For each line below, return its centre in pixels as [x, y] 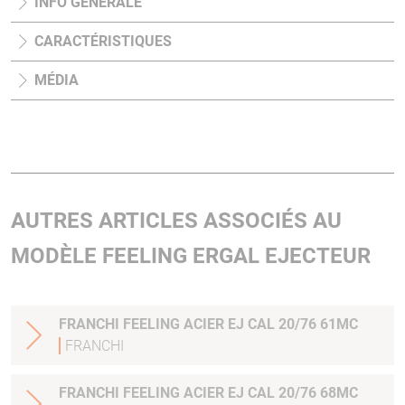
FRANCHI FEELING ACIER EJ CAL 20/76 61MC [208, 324]
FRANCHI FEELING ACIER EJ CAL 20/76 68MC [208, 392]
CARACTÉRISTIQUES [103, 41]
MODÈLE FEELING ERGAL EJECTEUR [191, 255]
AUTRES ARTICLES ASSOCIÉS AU [176, 220]
